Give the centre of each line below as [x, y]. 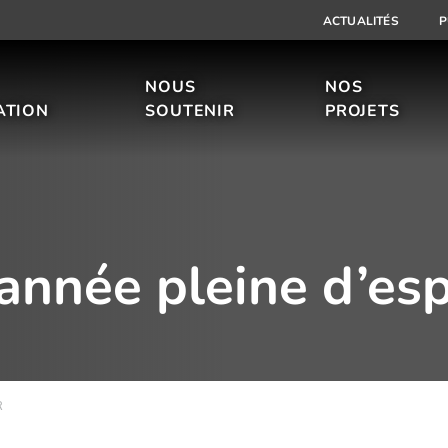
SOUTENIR [190, 110]
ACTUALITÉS [360, 21]
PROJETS [362, 110]
